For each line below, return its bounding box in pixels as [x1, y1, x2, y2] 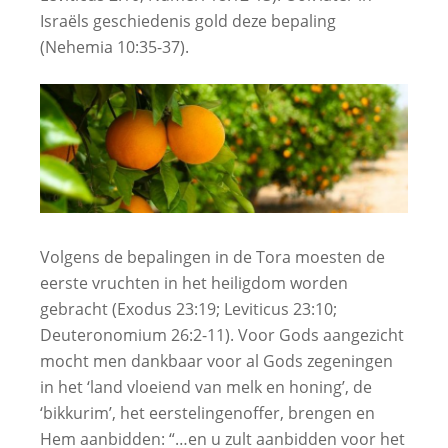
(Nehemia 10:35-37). [40, 36, 189, 58]
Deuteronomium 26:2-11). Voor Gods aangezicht [40, 323, 404, 346]
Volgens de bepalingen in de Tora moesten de [40, 245, 385, 268]
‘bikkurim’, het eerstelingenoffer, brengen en [40, 401, 375, 424]
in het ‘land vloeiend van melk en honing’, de [40, 375, 372, 398]
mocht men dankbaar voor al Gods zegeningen [40, 349, 393, 372]
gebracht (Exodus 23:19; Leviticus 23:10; [40, 297, 337, 320]
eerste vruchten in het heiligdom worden [40, 271, 348, 294]
